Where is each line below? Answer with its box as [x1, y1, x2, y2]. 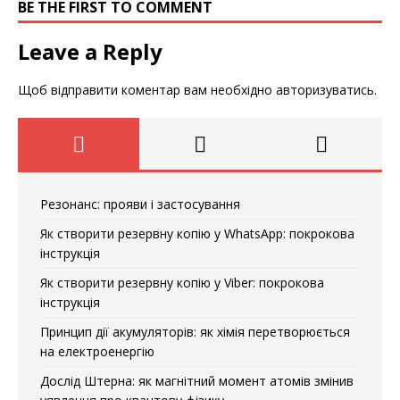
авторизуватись [276, 80, 374, 98]
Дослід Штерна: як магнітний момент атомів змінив [40, 371, 354, 389]
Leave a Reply [18, 36, 162, 66]
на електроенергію [40, 342, 154, 360]
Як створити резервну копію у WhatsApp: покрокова [40, 224, 354, 242]
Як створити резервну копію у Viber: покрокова [40, 273, 324, 291]
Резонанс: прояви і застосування [40, 195, 240, 212]
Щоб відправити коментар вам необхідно [18, 80, 276, 98]
